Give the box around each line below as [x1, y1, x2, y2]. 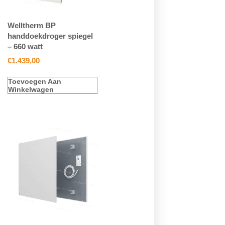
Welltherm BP [8, 21, 56, 30]
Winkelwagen [8, 85, 54, 93]
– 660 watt [8, 42, 43, 51]
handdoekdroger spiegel [8, 31, 93, 40]
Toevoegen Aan [8, 77, 62, 85]
